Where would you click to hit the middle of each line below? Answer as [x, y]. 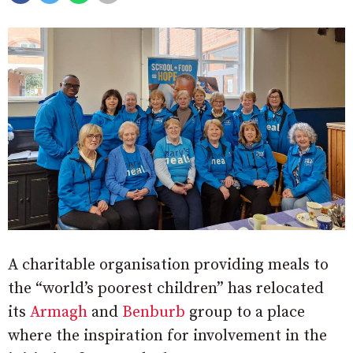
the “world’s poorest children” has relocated [166, 288]
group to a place [245, 312]
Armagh [59, 312]
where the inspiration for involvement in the [167, 336]
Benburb [154, 312]
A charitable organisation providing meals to [168, 265]
